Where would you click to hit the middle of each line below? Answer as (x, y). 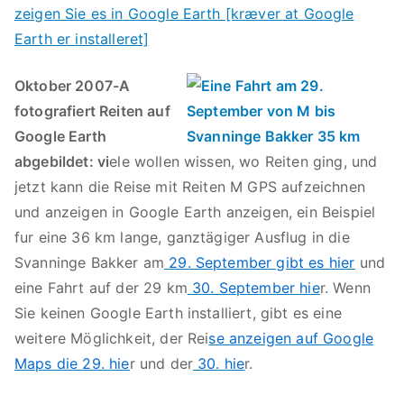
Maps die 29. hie (72, 363)
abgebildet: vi (62, 161)
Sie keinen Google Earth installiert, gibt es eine (178, 313)
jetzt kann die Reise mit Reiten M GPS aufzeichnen (190, 187)
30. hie (219, 363)
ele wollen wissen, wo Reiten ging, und (243, 161)
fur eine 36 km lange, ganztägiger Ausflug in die (182, 237)
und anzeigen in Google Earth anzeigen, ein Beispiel (195, 212)
